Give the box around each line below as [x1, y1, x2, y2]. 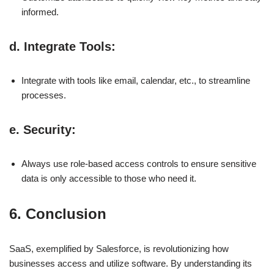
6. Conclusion [9, 205, 106, 222]
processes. [21, 89, 66, 100]
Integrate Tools [24, 39, 111, 53]
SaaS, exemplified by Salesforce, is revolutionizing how [9, 243, 229, 254]
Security [23, 122, 72, 136]
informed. [21, 6, 59, 17]
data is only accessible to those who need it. [21, 172, 196, 183]
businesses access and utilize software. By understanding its [9, 257, 252, 268]
